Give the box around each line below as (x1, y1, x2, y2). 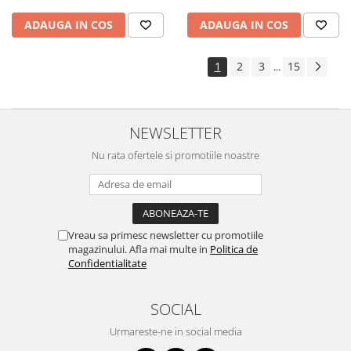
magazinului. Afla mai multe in (68, 242, 210, 257)
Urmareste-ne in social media (109, 324, 242, 339)
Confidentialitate (68, 256, 147, 271)
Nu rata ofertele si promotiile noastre (92, 148, 259, 163)
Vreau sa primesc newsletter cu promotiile (68, 228, 263, 243)
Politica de (210, 242, 258, 257)
